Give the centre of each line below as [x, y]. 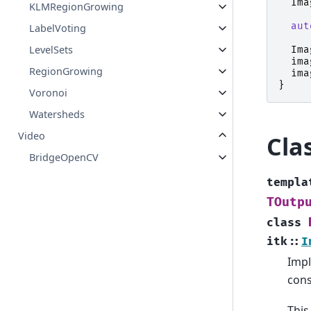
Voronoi [49, 93]
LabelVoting [58, 28]
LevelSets [51, 50]
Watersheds [57, 115]
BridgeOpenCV [64, 158]
